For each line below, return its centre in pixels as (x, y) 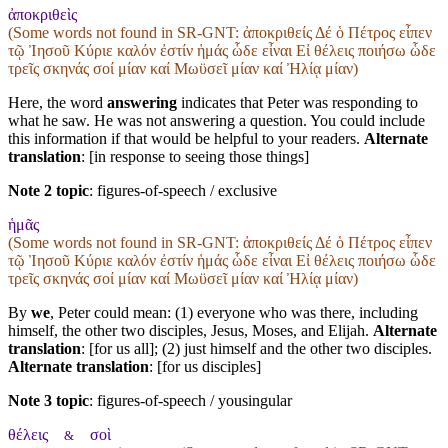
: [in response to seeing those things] (195, 156)
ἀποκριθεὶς (42, 14)
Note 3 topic (48, 400)
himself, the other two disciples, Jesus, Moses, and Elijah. (190, 330)
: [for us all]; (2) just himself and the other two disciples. (256, 348)
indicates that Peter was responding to (297, 102)
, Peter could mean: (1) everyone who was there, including (234, 312)
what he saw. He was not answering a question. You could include (216, 120)
